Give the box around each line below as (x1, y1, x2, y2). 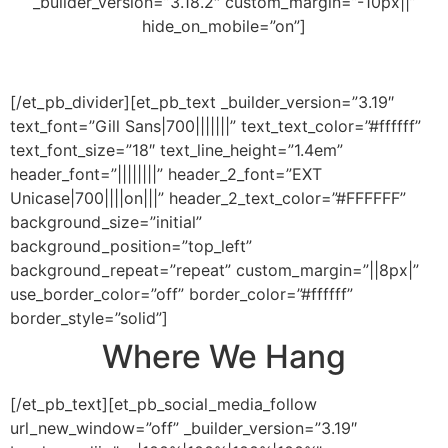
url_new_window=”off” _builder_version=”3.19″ (10, 418, 357, 439)
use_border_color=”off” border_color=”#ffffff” (10, 284, 353, 305)
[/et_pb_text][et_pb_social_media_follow (10, 394, 317, 415)
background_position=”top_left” (10, 236, 252, 257)
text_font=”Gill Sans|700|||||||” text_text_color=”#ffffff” (10, 116, 421, 137)
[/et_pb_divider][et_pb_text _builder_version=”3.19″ (10, 92, 394, 113)
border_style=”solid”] (10, 308, 168, 329)
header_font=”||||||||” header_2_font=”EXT (10, 164, 322, 185)
